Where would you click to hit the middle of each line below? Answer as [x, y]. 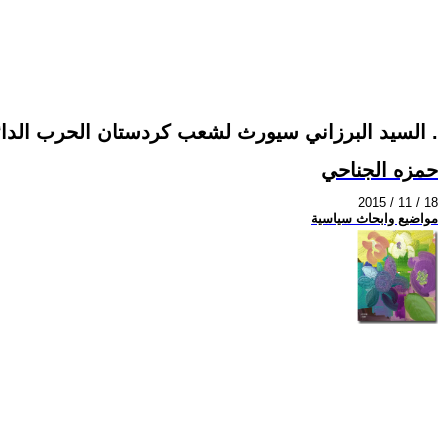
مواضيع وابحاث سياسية [374, 219]
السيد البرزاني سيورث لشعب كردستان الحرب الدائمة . [432, 132]
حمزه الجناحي [379, 169]
